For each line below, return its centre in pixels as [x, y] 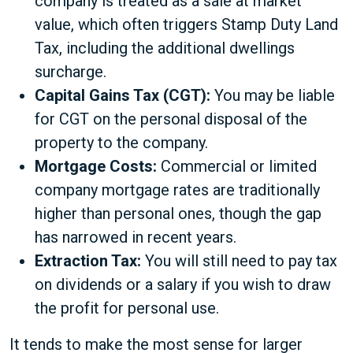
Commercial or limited [237, 166]
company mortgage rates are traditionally [177, 190]
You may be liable [273, 95]
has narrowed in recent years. [136, 237]
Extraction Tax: [88, 261]
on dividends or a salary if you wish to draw [183, 284]
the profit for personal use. [127, 308]
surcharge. [71, 72]
